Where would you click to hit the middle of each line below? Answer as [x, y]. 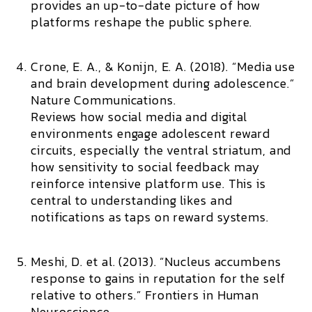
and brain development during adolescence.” [163, 83]
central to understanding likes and [132, 200]
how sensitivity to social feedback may [146, 167]
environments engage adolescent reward [151, 133]
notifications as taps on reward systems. [150, 217]
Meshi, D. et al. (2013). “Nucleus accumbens [156, 262]
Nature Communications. [103, 100]
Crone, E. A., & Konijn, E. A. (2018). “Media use [163, 67]
